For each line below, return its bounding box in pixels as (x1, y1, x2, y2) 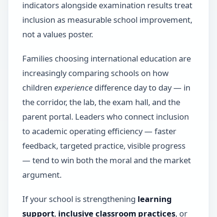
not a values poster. (22, 28, 93, 40)
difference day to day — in (92, 81, 190, 93)
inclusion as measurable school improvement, (22, 14, 192, 25)
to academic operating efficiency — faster (22, 125, 176, 137)
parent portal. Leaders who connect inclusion (22, 110, 189, 122)
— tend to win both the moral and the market (22, 154, 191, 166)
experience (54, 81, 93, 93)
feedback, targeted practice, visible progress (22, 139, 186, 151)
